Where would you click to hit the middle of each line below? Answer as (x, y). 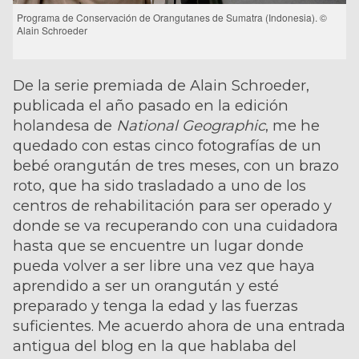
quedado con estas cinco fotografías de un (167, 146)
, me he (292, 126)
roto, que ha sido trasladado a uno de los (159, 186)
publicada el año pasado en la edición (151, 106)
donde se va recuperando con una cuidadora (175, 226)
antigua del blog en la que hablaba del (155, 346)
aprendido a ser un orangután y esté (146, 286)
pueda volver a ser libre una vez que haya (164, 266)
